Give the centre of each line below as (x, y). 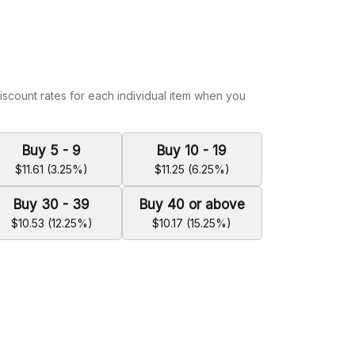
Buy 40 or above (192, 204)
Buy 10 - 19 (192, 151)
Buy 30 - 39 (52, 204)
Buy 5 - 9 (52, 151)
